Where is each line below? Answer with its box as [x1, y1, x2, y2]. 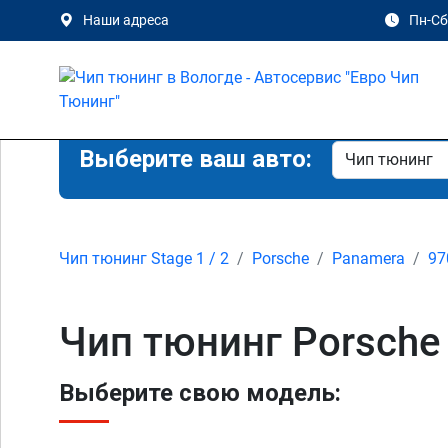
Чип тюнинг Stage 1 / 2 [59, 249, 229, 268]
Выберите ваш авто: [79, 145, 312, 173]
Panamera [332, 249, 405, 268]
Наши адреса [83, 12, 169, 28]
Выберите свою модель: [59, 379, 341, 407]
